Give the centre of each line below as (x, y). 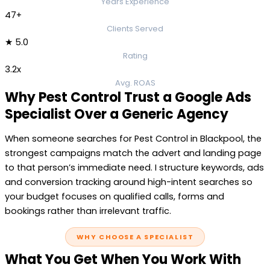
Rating (135, 55)
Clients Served (135, 28)
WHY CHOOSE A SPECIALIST (135, 237)
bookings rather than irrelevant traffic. (88, 211)
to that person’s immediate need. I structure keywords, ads (134, 168)
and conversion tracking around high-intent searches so (129, 182)
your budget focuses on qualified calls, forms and (115, 197)
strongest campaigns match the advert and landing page (133, 153)
